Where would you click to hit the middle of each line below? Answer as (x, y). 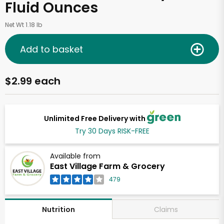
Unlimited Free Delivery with (95, 118)
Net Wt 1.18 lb (23, 25)
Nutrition (58, 210)
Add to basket (51, 49)
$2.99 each (33, 81)
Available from (75, 156)
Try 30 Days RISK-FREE (112, 131)
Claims (166, 209)
